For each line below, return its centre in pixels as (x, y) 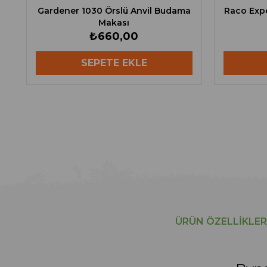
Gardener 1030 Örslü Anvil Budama (114, 11)
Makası (114, 23)
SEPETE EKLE (114, 63)
